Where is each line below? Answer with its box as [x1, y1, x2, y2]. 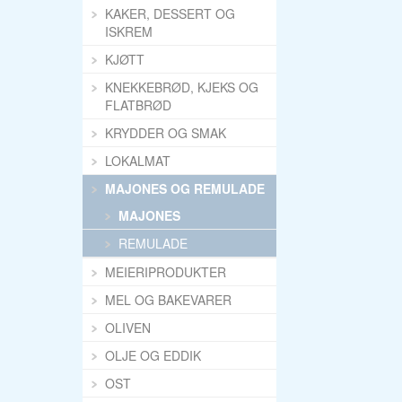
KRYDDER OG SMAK [105, 124, 226, 142]
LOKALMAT [105, 152, 170, 170]
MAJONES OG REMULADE [105, 179, 265, 197]
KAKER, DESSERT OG [105, 4, 235, 22]
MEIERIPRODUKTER [105, 263, 226, 281]
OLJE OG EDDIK [105, 346, 201, 364]
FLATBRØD [105, 96, 171, 114]
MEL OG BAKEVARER [105, 291, 232, 309]
